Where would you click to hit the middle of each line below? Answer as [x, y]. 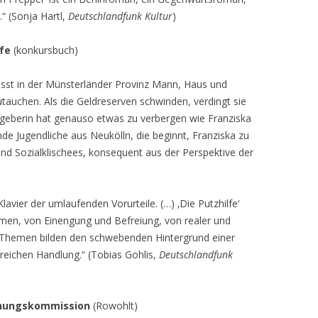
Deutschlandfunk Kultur [120, 16]
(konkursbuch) [44, 50]
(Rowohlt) [114, 306]
